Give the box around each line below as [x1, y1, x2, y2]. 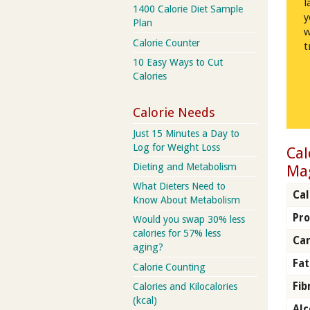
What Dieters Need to [133, 181, 226, 192]
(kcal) [133, 294, 157, 306]
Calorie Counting [133, 261, 206, 273]
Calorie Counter [133, 37, 200, 48]
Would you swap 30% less [133, 214, 245, 226]
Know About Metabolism [133, 194, 240, 206]
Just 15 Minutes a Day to [133, 127, 239, 139]
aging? [133, 241, 163, 253]
